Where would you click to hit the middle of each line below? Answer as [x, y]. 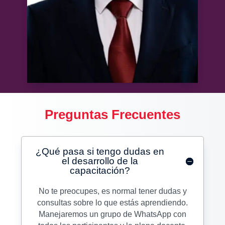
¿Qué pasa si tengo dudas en [100, 152]
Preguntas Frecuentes [113, 115]
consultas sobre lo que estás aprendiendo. [113, 203]
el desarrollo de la [100, 161]
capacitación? [100, 171]
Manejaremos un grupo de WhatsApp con [113, 214]
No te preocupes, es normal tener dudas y [113, 191]
